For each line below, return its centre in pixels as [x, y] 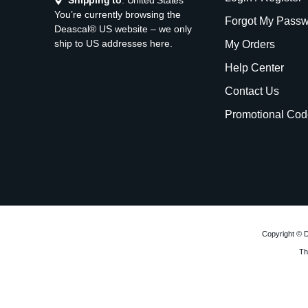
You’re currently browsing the [118, 15]
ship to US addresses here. [114, 44]
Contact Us [252, 91]
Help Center [255, 68]
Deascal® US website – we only [123, 29]
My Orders [250, 44]
